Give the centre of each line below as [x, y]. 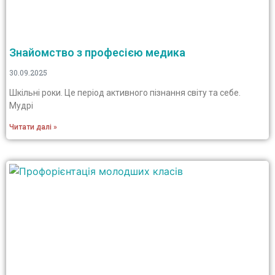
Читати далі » [33, 127]
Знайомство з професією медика [97, 52]
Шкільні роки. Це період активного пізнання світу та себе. [125, 93]
